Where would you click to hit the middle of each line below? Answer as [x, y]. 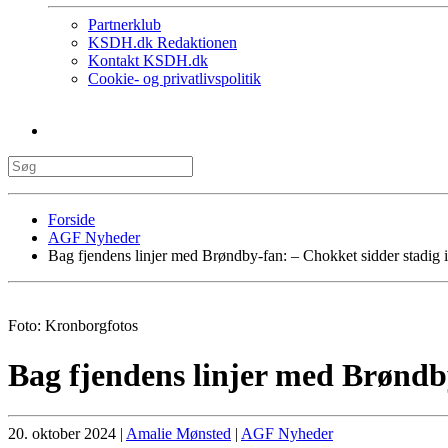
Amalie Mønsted [178, 434]
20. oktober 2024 [62, 434]
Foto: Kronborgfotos [73, 326]
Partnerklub [124, 25]
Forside [71, 220]
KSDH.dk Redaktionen [162, 43]
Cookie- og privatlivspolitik [174, 79]
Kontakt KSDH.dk [148, 61]
